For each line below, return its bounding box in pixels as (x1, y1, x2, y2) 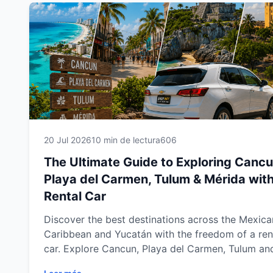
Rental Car (44, 189, 106, 204)
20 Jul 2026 (44, 135, 91, 145)
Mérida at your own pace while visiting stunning (44, 257, 264, 269)
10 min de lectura (91, 135, 160, 145)
